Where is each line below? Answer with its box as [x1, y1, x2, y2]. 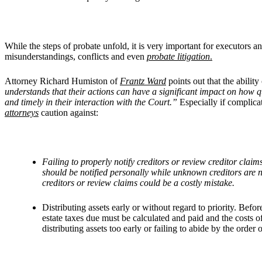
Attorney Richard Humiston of [5, 75, 120, 86]
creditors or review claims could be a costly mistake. [42, 177, 235, 188]
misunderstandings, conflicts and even [5, 51, 147, 61]
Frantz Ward [120, 75, 166, 86]
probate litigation [147, 51, 210, 61]
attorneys [5, 107, 39, 118]
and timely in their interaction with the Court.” [5, 96, 180, 107]
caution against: [39, 107, 98, 118]
